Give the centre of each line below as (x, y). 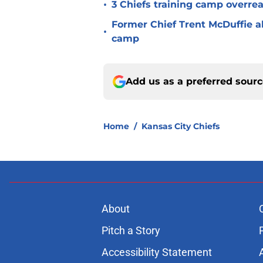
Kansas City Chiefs (181, 127)
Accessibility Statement (156, 252)
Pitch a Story (131, 231)
